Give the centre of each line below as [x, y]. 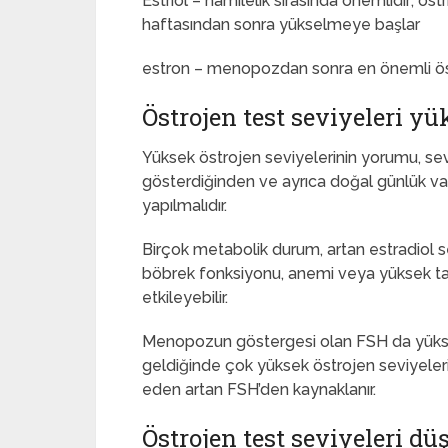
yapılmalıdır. [184, 205]
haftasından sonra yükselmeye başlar [281, 24]
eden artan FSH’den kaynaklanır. [261, 389]
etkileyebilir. [185, 297]
